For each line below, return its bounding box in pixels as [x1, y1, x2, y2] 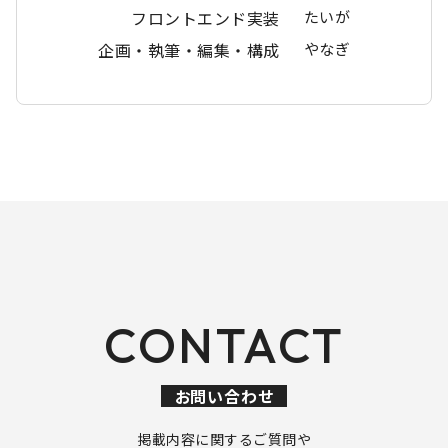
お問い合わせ [174, 384, 274, 408]
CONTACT [103, 315, 345, 375]
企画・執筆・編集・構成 [98, 37, 280, 62]
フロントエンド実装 [131, 5, 280, 30]
